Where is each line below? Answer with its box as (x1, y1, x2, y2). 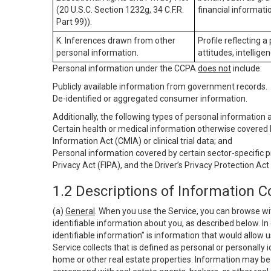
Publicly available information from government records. (53, 82, 267, 91)
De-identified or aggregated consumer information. (53, 94, 247, 103)
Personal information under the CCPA (53, 64, 198, 73)
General (65, 206, 95, 216)
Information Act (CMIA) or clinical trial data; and (53, 136, 232, 146)
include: (231, 64, 262, 73)
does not (198, 64, 231, 73)
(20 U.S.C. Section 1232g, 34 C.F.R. (56, 5, 184, 15)
